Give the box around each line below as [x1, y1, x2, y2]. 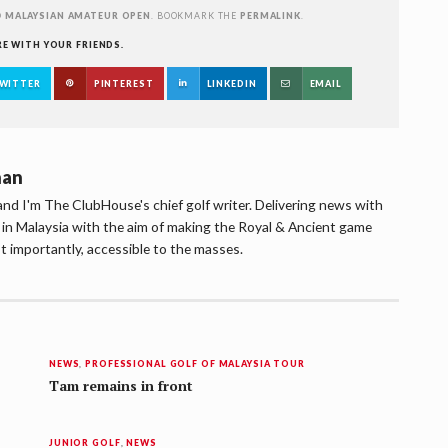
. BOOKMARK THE [151, 10, 241, 22]
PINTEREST [93, 78, 154, 90]
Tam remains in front [49, 377, 192, 396]
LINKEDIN [206, 78, 257, 90]
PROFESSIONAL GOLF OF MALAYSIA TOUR [85, 358, 305, 370]
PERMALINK [240, 10, 301, 22]
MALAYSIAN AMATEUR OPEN [4, 10, 152, 22]
